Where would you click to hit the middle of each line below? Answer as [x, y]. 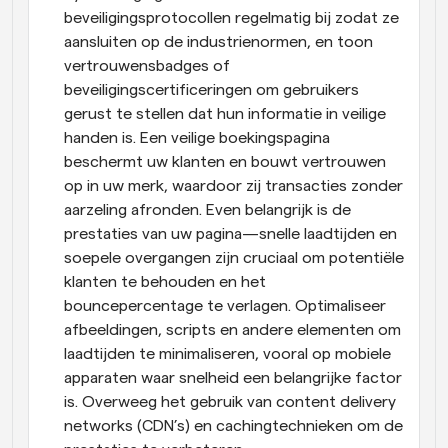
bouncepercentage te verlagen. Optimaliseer [225, 305]
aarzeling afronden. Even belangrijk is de [207, 209]
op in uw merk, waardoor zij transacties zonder [233, 185]
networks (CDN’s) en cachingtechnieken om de [233, 425]
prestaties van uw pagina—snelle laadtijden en [230, 233]
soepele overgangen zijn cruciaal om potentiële [234, 257]
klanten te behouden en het [165, 281]
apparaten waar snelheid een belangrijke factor [233, 377]
